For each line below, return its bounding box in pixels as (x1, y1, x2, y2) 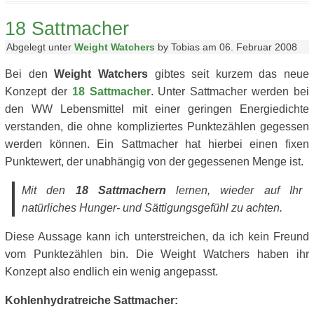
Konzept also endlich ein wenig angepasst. (5, 266, 218, 278)
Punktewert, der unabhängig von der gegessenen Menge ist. (5, 156, 303, 168)
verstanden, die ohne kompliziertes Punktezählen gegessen (5, 121, 309, 132)
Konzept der (5, 86, 72, 97)
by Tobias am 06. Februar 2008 (155, 41, 297, 53)
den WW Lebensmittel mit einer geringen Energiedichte (5, 103, 309, 115)
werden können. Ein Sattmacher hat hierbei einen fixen (5, 138, 309, 150)
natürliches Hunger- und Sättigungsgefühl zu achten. (22, 202, 282, 214)
